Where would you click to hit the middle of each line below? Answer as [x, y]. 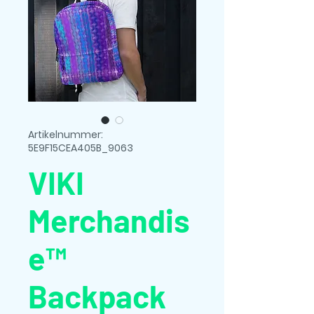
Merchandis [109, 220]
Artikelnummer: [66, 135]
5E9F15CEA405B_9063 [81, 148]
